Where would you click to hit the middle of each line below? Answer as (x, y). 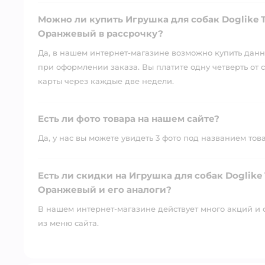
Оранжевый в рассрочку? (101, 33)
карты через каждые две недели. (106, 81)
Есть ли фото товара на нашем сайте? (129, 118)
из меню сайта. (68, 223)
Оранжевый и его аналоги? (105, 189)
